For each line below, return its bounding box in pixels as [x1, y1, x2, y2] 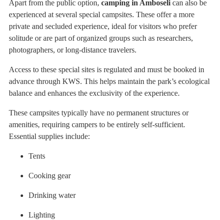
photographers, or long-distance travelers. [9, 46, 137, 55]
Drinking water [28, 191, 76, 200]
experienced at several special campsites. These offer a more [9, 10, 194, 19]
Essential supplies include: [9, 132, 90, 141]
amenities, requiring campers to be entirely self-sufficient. [9, 120, 185, 129]
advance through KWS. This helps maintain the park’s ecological [9, 77, 210, 86]
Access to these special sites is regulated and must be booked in [9, 65, 204, 74]
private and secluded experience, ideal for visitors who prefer [9, 22, 197, 31]
